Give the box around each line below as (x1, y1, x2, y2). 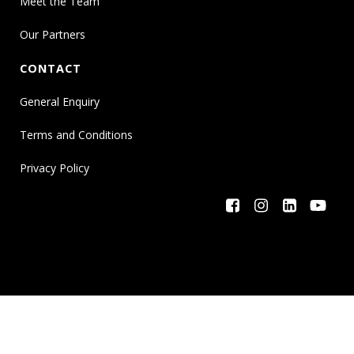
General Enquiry (20, 94, 100, 110)
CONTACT (20, 61, 81, 77)
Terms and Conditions (20, 127, 133, 143)
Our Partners (20, 27, 85, 43)
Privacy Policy (20, 160, 89, 176)
